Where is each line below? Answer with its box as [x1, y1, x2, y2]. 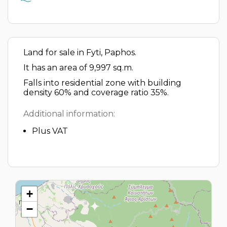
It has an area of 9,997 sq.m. [23, 63, 133, 72]
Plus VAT [32, 126, 68, 136]
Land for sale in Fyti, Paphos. [23, 48, 136, 57]
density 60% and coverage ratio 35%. [23, 88, 169, 97]
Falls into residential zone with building [23, 78, 181, 88]
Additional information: [23, 109, 115, 119]
